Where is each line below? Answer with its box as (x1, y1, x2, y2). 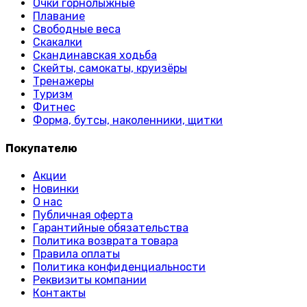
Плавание (33, 10, 85, 23)
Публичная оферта (33, 208, 133, 221)
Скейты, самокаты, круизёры (33, 62, 187, 75)
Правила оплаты (33, 247, 120, 260)
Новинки (33, 182, 79, 195)
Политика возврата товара (33, 234, 178, 247)
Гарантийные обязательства (33, 221, 188, 234)
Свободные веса (33, 23, 121, 36)
